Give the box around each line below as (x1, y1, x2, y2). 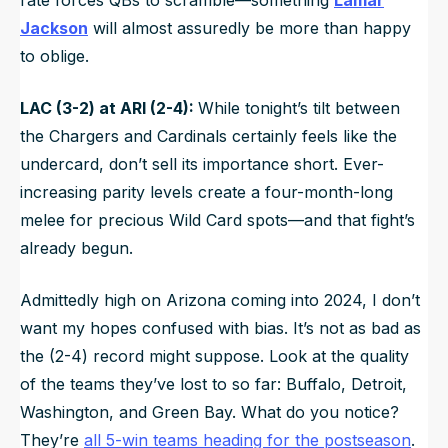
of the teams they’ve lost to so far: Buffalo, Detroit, (20, 373, 407, 394)
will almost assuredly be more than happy (88, 17, 411, 38)
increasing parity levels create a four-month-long (20, 181, 393, 202)
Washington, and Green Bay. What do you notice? (20, 401, 399, 422)
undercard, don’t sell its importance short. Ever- (20, 153, 384, 174)
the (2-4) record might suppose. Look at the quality (20, 345, 409, 366)
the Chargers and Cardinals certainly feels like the (20, 125, 397, 146)
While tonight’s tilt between (198, 97, 400, 118)
